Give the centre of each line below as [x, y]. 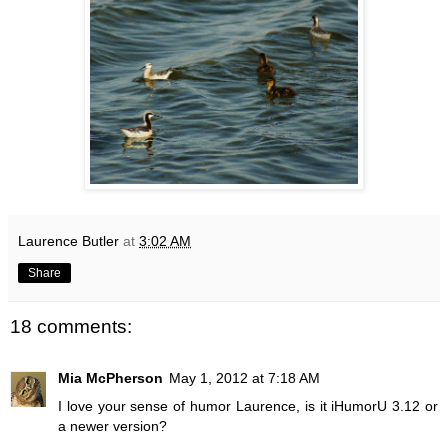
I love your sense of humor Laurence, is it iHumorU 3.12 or [248, 406]
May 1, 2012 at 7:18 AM [244, 378]
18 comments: [71, 326]
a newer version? [112, 426]
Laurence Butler [68, 240]
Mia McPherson [110, 378]
